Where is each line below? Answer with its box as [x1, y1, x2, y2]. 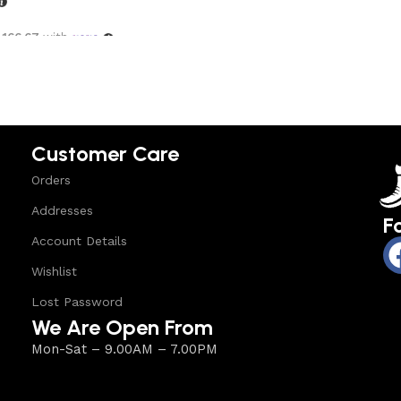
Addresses [31, 203, 94, 218]
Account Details [31, 234, 128, 249]
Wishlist [31, 264, 78, 279]
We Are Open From [31, 314, 214, 341]
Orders [31, 173, 72, 188]
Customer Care [31, 141, 180, 167]
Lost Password [31, 294, 124, 310]
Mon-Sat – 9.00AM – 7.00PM [31, 341, 218, 358]
